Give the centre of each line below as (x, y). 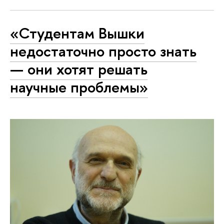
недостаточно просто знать (103, 51)
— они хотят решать (79, 69)
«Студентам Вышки (77, 33)
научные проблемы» (79, 87)
